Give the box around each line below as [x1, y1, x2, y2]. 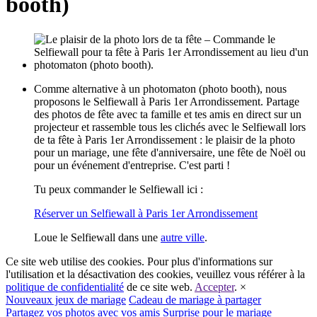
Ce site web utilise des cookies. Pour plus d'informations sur [6, 255, 272, 267]
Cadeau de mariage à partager [129, 293, 261, 306]
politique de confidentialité [6, 280, 124, 293]
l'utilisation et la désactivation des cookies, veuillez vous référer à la [6, 267, 305, 280]
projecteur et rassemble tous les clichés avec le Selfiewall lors [34, 120, 306, 133]
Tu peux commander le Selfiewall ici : [34, 183, 203, 195]
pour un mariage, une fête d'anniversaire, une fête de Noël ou [34, 146, 306, 158]
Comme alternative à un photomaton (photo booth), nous [34, 82, 287, 95]
